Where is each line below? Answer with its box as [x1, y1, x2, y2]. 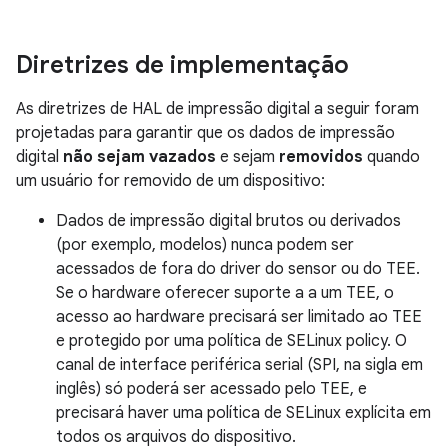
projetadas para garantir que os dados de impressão [16, 122, 395, 143]
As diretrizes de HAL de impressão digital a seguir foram [16, 98, 419, 119]
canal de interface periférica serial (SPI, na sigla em [56, 354, 423, 375]
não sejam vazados [63, 146, 216, 167]
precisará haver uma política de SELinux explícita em [56, 402, 431, 423]
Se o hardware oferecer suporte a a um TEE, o [56, 282, 394, 303]
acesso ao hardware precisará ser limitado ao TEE [56, 306, 422, 327]
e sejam [216, 146, 279, 167]
